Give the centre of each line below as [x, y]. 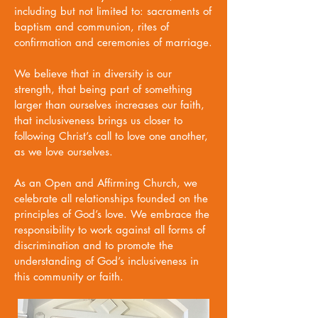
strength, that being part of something [103, 89]
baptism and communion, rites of [92, 27]
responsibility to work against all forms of [110, 230]
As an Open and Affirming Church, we [106, 183]
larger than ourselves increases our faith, [109, 105]
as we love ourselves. [64, 152]
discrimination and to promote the [94, 245]
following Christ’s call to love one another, [111, 136]
